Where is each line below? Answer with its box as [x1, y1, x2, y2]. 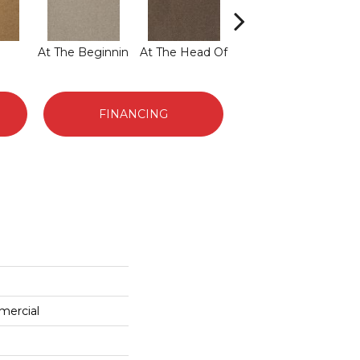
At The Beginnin [38, 44, 129, 59]
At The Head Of [140, 44, 227, 59]
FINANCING [98, 106, 168, 121]
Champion [255, 44, 313, 59]
